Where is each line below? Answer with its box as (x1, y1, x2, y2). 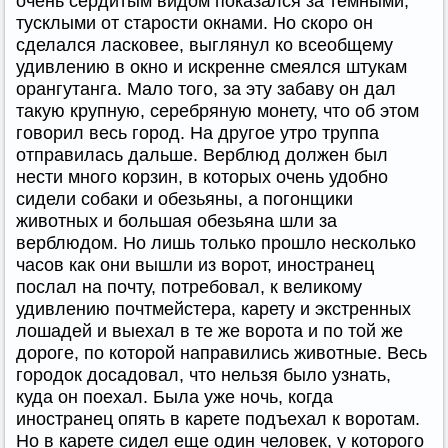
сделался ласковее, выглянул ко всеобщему (16, 34, 393, 55)
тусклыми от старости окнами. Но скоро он (16, 12, 373, 33)
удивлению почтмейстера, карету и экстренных (16, 298, 411, 319)
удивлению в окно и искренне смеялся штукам (16, 56, 407, 77)
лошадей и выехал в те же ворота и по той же (16, 320, 403, 341)
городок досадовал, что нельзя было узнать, (16, 364, 391, 385)
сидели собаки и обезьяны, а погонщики (16, 188, 353, 209)
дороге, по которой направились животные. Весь (16, 342, 427, 363)
